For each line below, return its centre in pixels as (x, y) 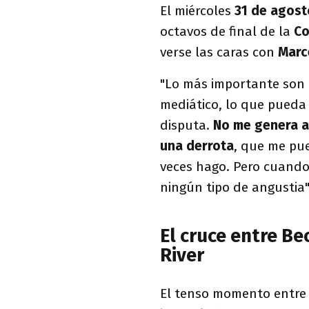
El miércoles (197, 10)
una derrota (197, 146)
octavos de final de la (227, 31)
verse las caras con (219, 52)
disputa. (187, 125)
